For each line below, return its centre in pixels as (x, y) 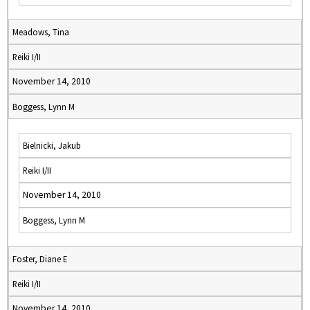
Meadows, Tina (41, 32)
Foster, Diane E (40, 259)
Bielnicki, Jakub (52, 145)
